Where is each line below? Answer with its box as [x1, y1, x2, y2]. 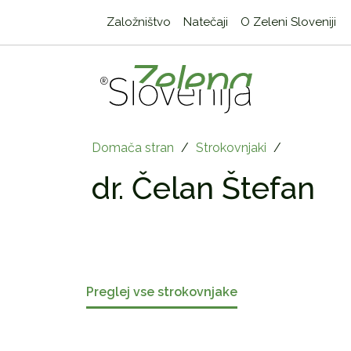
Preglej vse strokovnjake [85, 284, 237, 299]
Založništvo [106, 15, 171, 29]
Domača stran [92, 140, 174, 156]
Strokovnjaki [196, 140, 266, 156]
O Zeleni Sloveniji [240, 15, 336, 29]
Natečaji [183, 15, 228, 29]
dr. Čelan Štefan [92, 170, 315, 207]
